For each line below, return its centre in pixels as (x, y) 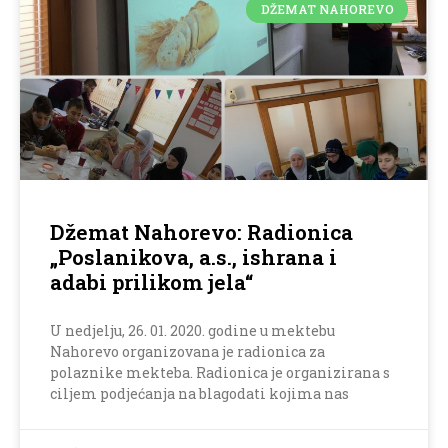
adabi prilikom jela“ (151, 282)
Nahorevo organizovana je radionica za (187, 352)
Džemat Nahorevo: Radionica (201, 232)
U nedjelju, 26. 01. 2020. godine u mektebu (192, 331)
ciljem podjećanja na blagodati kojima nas (199, 394)
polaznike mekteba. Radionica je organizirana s (220, 373)
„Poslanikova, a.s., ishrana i (193, 257)
